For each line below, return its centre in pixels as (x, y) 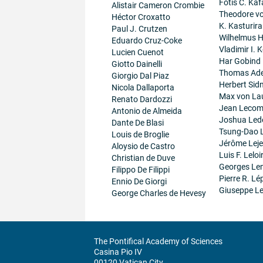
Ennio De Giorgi (139, 181)
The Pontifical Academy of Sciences (158, 241)
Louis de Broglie (140, 134)
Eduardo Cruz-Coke (146, 41)
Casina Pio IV (118, 252)
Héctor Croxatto (141, 17)
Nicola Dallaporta (143, 87)
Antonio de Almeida (146, 111)
